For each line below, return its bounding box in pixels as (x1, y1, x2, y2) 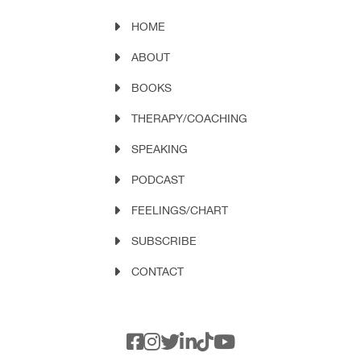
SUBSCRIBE (131, 234, 197, 247)
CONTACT (131, 265, 184, 278)
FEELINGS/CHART (131, 204, 228, 217)
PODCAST (131, 173, 185, 186)
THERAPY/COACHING (131, 112, 247, 125)
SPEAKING (131, 143, 188, 156)
